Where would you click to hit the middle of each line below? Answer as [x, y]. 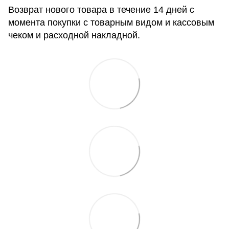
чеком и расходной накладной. [74, 36]
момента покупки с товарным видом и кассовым [111, 23]
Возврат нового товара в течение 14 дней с [101, 10]
